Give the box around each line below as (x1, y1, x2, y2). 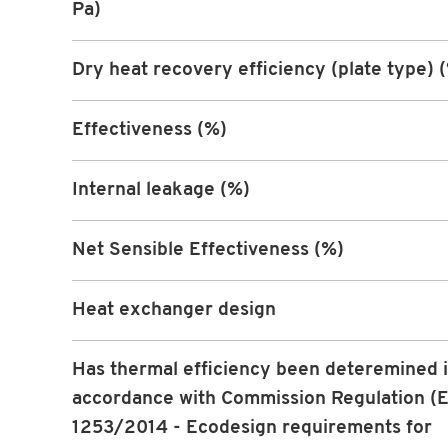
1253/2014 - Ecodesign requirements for (72, 419, 432, 439)
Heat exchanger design (72, 301, 276, 321)
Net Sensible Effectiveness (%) (72, 241, 344, 261)
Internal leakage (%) (72, 181, 250, 201)
